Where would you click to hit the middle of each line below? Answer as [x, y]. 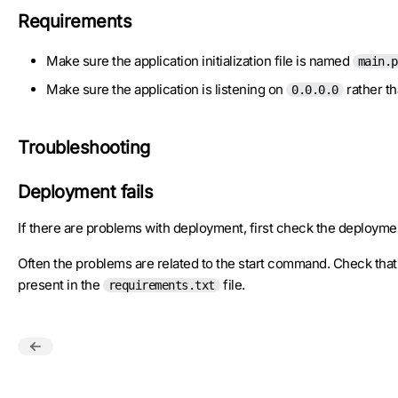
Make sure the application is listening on [166, 89]
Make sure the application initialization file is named [199, 61]
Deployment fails [85, 192]
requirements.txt [161, 285]
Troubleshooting [84, 147]
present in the [60, 285]
